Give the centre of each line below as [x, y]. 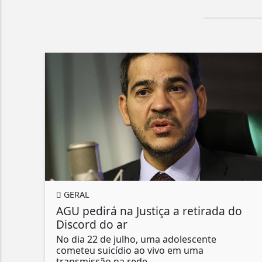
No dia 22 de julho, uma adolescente [136, 239]
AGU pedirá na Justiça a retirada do [149, 211]
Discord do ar [92, 225]
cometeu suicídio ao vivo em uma [130, 251]
